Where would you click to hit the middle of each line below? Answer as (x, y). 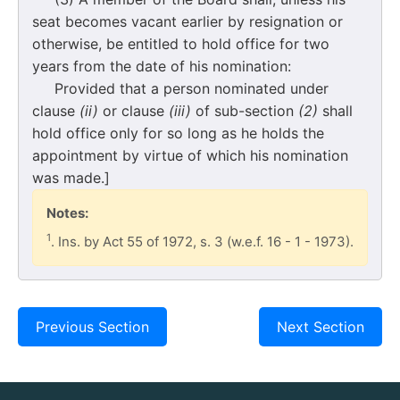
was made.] (71, 177)
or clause (133, 110)
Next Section (321, 326)
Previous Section (92, 326)
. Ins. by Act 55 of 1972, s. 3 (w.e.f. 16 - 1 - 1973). (202, 241)
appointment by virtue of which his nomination (190, 155)
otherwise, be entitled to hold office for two (181, 43)
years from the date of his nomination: (162, 66)
